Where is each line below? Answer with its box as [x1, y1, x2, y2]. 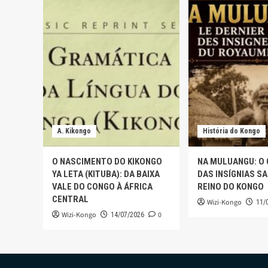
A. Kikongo [57, 127, 91, 136]
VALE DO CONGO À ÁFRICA [52, 181, 153, 193]
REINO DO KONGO [197, 181, 264, 193]
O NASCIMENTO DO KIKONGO [52, 156, 162, 167]
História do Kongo [203, 127, 260, 136]
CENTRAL [52, 194, 89, 205]
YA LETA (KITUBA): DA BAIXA [52, 169, 160, 180]
